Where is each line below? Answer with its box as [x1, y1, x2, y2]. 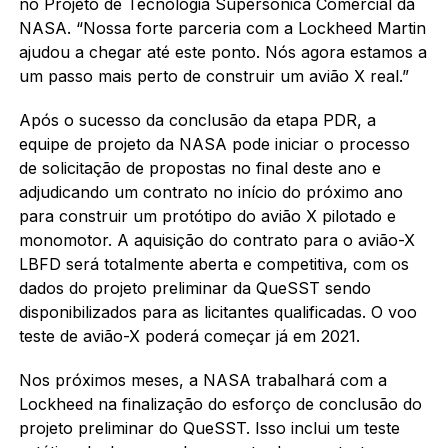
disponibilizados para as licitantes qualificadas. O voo [18, 301, 417, 322]
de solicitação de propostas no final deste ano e [18, 157, 381, 178]
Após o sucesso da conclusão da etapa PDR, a [18, 109, 376, 130]
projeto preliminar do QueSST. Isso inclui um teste [18, 417, 400, 438]
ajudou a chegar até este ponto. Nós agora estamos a [18, 41, 427, 62]
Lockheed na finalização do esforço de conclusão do [18, 393, 422, 414]
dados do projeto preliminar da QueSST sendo [18, 277, 371, 298]
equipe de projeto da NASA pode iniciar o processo [18, 133, 410, 154]
